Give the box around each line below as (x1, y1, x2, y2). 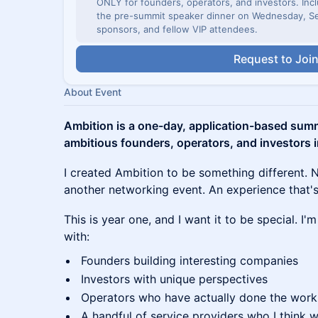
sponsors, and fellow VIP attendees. (97, 23, 258, 35)
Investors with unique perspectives (81, 272, 268, 286)
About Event (64, 86, 121, 98)
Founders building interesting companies (81, 253, 298, 268)
